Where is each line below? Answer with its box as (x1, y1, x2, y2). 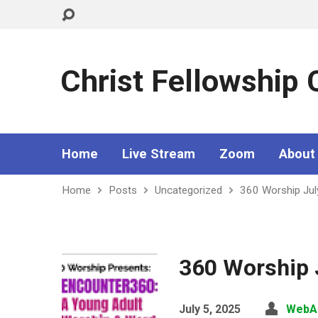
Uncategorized (155, 184, 222, 197)
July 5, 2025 (179, 302, 241, 316)
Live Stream (122, 146, 195, 161)
